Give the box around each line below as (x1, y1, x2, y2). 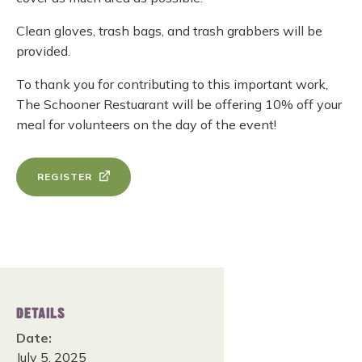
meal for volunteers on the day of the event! (16, 116, 276, 133)
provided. (16, 43, 70, 59)
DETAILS (16, 309, 65, 319)
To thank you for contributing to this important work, (16, 76, 328, 92)
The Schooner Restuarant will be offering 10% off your (16, 96, 342, 112)
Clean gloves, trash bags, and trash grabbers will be (16, 23, 322, 39)
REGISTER (37, 170, 93, 183)
